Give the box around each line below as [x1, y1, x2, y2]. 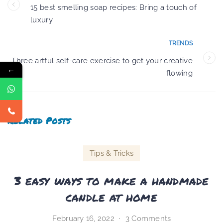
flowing [166, 68, 193, 78]
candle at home [66, 188, 157, 206]
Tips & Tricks [89, 148, 134, 158]
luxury [30, 15, 53, 24]
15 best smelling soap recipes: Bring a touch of [30, 2, 197, 12]
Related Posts [7, 113, 71, 127]
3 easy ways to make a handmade [14, 171, 209, 189]
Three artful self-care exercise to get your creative [11, 56, 193, 65]
